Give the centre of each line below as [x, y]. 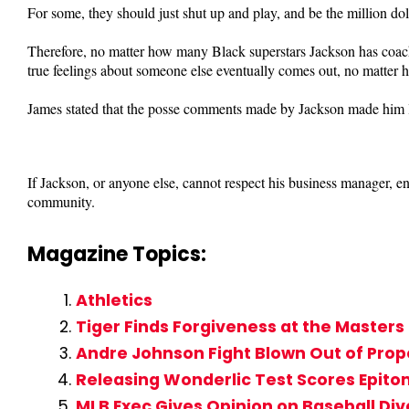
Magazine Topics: [117, 254]
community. [61, 201]
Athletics [114, 300]
